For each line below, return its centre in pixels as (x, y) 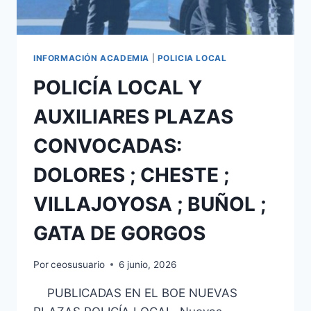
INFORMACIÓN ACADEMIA (91, 58)
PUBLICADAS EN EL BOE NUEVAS (135, 293)
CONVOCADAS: (108, 146)
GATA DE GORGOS (119, 234)
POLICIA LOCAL (192, 58)
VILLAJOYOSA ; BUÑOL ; (150, 204)
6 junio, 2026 (148, 264)
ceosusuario (78, 264)
